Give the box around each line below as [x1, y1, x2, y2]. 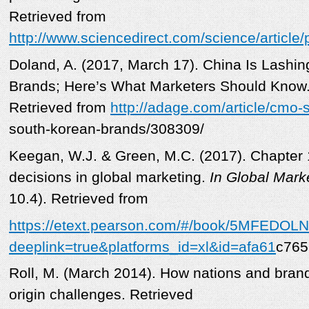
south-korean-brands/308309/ [9, 120, 204, 137]
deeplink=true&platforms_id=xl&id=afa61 [9, 238, 276, 255]
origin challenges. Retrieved [9, 286, 193, 303]
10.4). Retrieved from [9, 190, 148, 207]
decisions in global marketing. [9, 168, 210, 186]
